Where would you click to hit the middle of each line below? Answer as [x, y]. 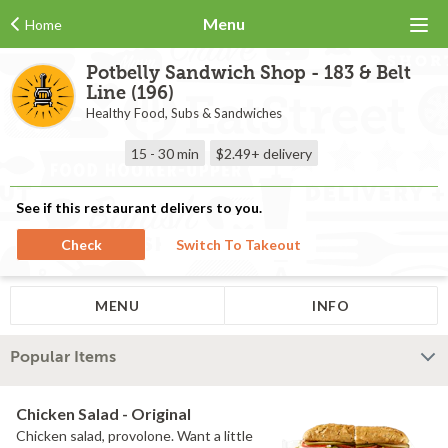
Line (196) [130, 93]
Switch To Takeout [238, 244]
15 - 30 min [165, 153]
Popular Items [63, 357]
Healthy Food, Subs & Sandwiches [184, 113]
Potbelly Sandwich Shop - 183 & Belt [248, 73]
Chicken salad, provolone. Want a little [134, 435]
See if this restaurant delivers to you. [139, 207]
